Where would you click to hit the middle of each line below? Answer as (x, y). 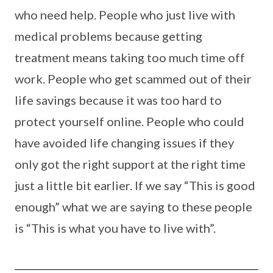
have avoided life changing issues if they (124, 143)
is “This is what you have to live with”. (115, 228)
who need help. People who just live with (125, 15)
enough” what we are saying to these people (133, 207)
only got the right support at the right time (130, 164)
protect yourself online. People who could (129, 122)
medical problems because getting (108, 36)
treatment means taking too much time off (130, 58)
